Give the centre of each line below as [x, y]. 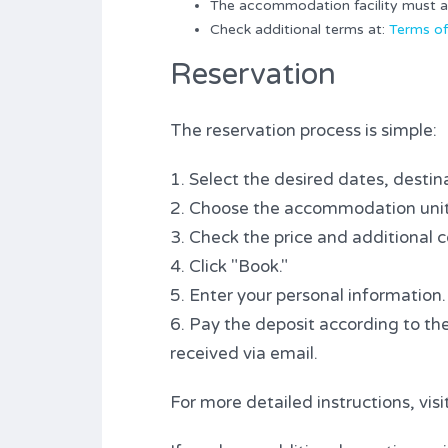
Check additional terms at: [299, 29]
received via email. [244, 353]
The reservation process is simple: [303, 130]
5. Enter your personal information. [308, 295]
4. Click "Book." [229, 266]
